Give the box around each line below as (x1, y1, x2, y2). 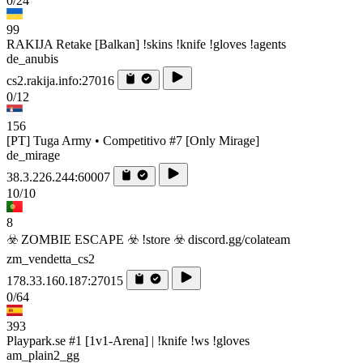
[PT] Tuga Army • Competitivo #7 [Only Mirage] (6, 133, 259, 147)
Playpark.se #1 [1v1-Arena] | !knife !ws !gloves (6, 333, 250, 348)
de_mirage (6, 147, 60, 162)
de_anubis (6, 51, 58, 66)
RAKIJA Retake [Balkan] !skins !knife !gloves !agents (6, 36, 286, 51)
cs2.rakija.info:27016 (6, 73, 114, 88)
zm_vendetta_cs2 (6, 251, 95, 266)
